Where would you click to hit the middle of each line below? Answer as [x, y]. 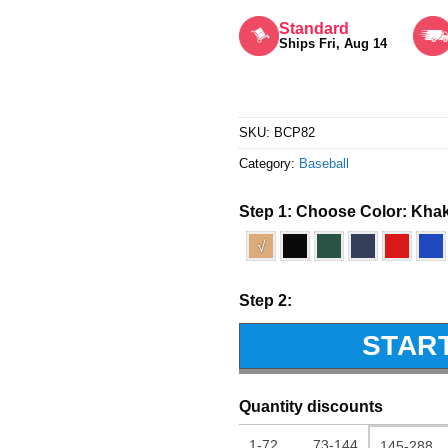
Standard [314, 28]
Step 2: [265, 300]
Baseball [324, 163]
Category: [269, 163]
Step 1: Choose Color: [325, 211]
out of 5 [267, 24]
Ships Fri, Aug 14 [333, 43]
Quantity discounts [311, 406]
